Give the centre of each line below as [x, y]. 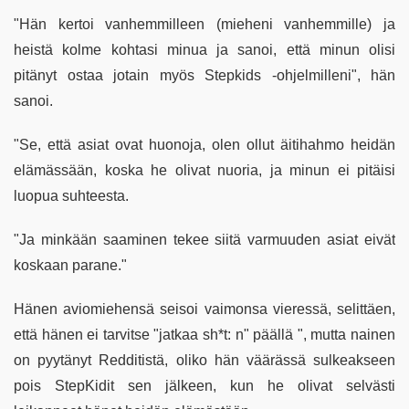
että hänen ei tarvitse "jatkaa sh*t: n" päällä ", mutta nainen [204, 335]
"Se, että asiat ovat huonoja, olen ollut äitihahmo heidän [204, 145]
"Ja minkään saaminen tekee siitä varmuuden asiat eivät [204, 240]
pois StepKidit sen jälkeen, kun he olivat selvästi [204, 386]
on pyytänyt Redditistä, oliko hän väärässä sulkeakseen [204, 361]
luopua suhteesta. [71, 196]
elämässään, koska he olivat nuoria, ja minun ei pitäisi [204, 171]
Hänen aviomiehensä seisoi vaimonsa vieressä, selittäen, [204, 309]
